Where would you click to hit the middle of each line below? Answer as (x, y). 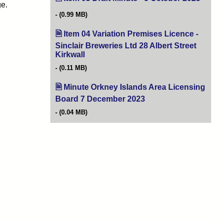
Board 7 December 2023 (100, 99)
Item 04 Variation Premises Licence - (131, 34)
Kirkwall (70, 55)
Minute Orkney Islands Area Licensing (134, 87)
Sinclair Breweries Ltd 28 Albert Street (126, 46)
